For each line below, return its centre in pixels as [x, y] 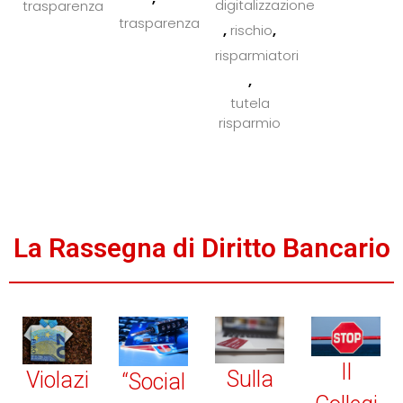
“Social [153, 381]
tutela [250, 103]
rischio [251, 31]
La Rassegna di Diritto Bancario [201, 248]
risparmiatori [257, 56]
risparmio [250, 123]
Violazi [57, 381]
